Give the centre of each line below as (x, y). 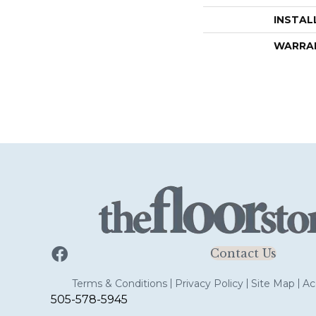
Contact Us (243, 253)
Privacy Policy (209, 284)
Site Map (273, 284)
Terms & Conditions (119, 284)
